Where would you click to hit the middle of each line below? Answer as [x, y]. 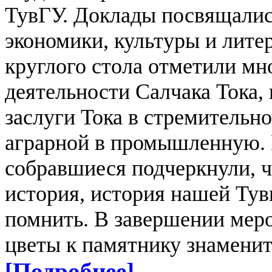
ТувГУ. [39, 15]
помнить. [49, 219]
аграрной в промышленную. [138, 142]
